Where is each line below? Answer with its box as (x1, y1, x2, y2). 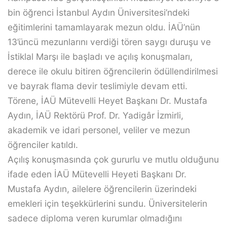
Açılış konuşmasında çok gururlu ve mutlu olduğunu (8, 154, 219, 165)
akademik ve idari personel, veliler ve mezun (8, 124, 190, 135)
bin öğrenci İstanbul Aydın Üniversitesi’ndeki (8, 7, 190, 18)
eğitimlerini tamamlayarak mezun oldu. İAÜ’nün (8, 21, 200, 32)
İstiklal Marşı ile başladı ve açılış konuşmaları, (8, 51, 193, 62)
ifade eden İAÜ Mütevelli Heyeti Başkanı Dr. (8, 168, 186, 179)
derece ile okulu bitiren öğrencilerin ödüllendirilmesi (8, 65, 218, 77)
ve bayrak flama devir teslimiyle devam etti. (8, 80, 187, 91)
